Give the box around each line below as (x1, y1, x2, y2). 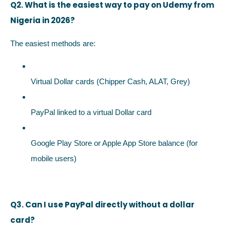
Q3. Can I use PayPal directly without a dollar (10, 199, 195, 210)
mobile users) (31, 154, 76, 163)
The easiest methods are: (10, 39, 95, 48)
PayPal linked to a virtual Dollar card (31, 107, 151, 117)
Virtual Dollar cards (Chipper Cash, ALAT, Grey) (31, 76, 190, 86)
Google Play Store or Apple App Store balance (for (31, 138, 198, 147)
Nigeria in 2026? (10, 15, 75, 26)
